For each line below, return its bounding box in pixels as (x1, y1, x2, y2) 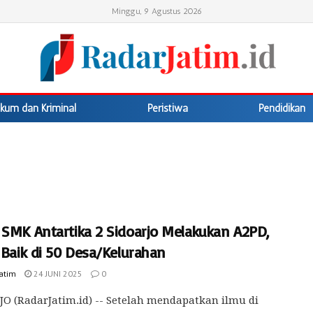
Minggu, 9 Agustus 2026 (111, 6, 202, 16)
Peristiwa (147, 102, 188, 115)
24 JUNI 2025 (31, 268, 82, 279)
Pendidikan (259, 102, 306, 115)
